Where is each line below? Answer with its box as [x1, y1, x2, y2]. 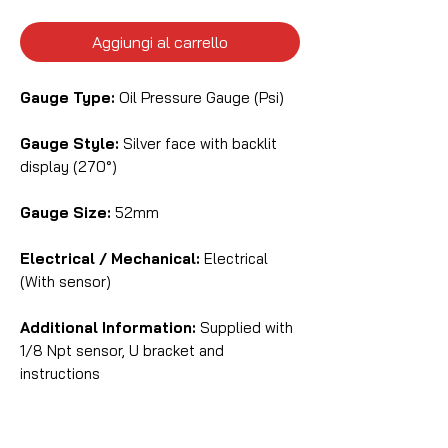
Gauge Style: [20, 134, 119, 154]
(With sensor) [20, 272, 111, 292]
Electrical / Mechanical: [20, 249, 200, 269]
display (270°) [20, 157, 117, 177]
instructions [20, 364, 100, 384]
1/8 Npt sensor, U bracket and [20, 341, 224, 361]
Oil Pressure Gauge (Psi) [115, 88, 284, 108]
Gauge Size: [20, 203, 111, 223]
